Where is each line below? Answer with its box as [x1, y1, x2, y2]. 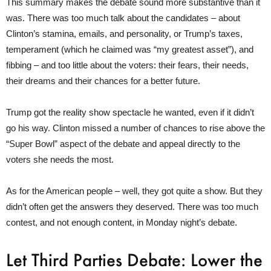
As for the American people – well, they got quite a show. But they [6, 185, 263, 196]
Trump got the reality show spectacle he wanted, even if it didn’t [6, 106, 254, 117]
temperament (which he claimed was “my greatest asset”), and [6, 44, 253, 54]
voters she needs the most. [6, 154, 114, 165]
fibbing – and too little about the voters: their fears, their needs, [6, 59, 249, 70]
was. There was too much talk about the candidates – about [6, 12, 240, 23]
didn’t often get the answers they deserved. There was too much [6, 201, 258, 212]
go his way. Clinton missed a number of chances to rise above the [6, 122, 265, 133]
